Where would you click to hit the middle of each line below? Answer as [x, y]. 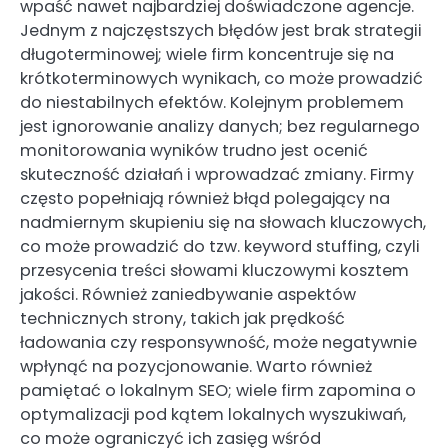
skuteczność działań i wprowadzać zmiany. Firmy [217, 174]
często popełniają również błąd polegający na [205, 198]
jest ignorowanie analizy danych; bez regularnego [220, 126]
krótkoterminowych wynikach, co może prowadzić [221, 78]
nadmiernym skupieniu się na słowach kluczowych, [223, 222]
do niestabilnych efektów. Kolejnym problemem [212, 102]
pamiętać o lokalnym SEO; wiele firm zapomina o [218, 390]
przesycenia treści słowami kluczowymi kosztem [214, 270]
